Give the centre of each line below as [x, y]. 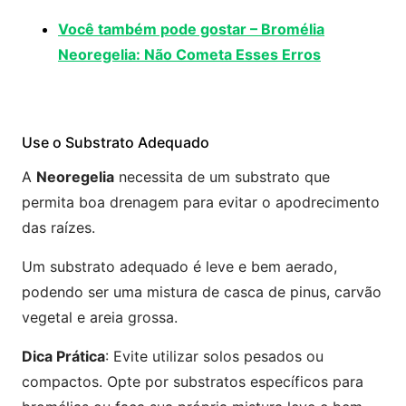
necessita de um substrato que [222, 177]
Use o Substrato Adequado [116, 142]
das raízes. [58, 227]
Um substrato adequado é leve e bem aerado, [179, 266]
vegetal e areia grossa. [100, 317]
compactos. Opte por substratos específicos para [193, 382]
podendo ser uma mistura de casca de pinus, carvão [202, 292]
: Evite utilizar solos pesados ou [214, 356]
